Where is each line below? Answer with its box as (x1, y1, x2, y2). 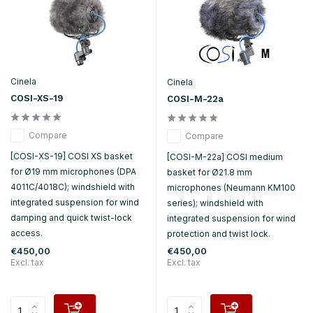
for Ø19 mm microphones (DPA (10, 166, 136, 177)
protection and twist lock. (167, 228, 270, 239)
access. (10, 228, 43, 239)
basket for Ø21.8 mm (167, 166, 252, 177)
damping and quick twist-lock (10, 212, 132, 224)
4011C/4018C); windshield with (10, 182, 135, 193)
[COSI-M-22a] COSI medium (167, 151, 283, 162)
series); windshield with (167, 197, 263, 208)
